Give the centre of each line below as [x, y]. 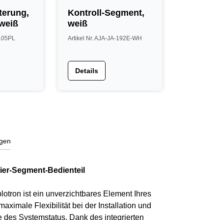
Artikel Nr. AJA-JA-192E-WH [105, 38]
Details [87, 71]
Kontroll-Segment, [106, 13]
